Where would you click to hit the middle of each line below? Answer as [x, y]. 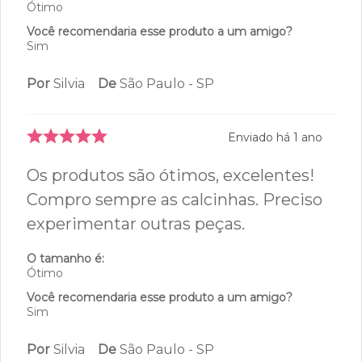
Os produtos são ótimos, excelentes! [170, 240]
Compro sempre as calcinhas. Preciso [175, 264]
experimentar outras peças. [136, 288]
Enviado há [261, 202]
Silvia [69, 148]
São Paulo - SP [167, 148]
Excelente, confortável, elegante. [156, 22]
